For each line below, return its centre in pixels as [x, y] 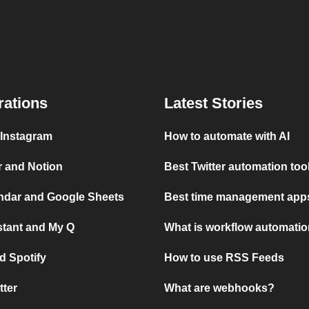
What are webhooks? [220, 288]
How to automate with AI [227, 137]
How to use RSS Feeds [225, 258]
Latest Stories [214, 103]
